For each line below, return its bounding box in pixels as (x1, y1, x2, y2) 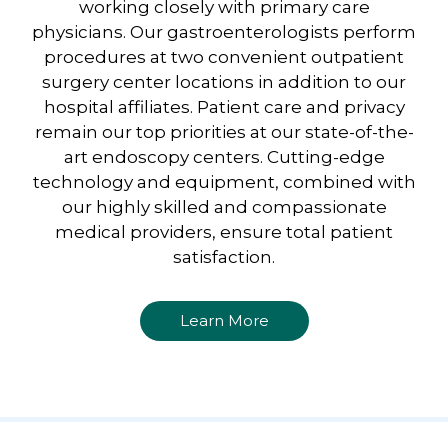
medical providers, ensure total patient (55, 222, 393, 243)
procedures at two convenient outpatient (44, 47, 404, 68)
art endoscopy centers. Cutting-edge (63, 147, 385, 168)
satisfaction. (173, 247, 275, 268)
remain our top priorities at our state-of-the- (34, 122, 414, 143)
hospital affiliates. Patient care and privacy (43, 97, 405, 118)
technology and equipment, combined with (32, 172, 416, 193)
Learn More (179, 311, 269, 331)
